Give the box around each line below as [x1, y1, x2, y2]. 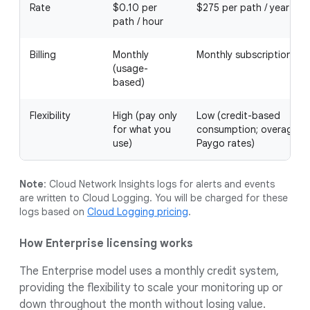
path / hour [113, 15, 163, 28]
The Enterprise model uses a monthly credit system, [19, 264, 279, 278]
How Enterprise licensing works [19, 237, 193, 250]
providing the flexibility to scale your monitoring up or [19, 281, 283, 295]
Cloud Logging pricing [87, 206, 188, 218]
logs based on [19, 206, 87, 218]
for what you [113, 123, 171, 136]
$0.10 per [113, 1, 157, 14]
